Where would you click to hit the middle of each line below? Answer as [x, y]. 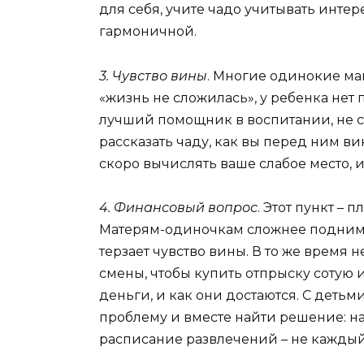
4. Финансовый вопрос [178, 207]
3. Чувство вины [153, 76]
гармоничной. [148, 32]
